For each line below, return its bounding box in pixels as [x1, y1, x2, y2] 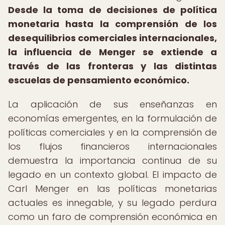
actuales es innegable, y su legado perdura [8, 196, 217, 209]
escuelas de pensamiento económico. [8, 74, 189, 86]
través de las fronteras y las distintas [8, 60, 217, 72]
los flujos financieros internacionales [8, 140, 217, 153]
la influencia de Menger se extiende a [8, 46, 217, 58]
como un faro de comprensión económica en [8, 210, 217, 223]
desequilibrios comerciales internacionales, [8, 32, 217, 44]
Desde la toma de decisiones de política [8, 4, 217, 16]
